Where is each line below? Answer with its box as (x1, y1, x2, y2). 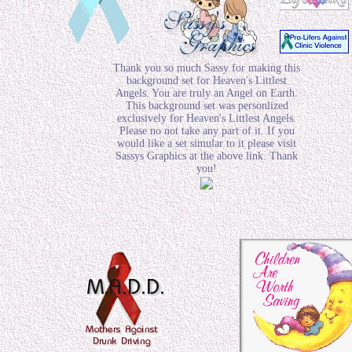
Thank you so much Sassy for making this (113, 62, 300, 74)
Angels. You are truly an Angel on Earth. (115, 87, 298, 99)
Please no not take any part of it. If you (119, 125, 295, 137)
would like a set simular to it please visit (117, 137, 296, 149)
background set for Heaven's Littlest (126, 75, 287, 86)
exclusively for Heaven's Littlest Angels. (117, 112, 296, 124)
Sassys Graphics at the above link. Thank (115, 150, 298, 162)
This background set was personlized (125, 100, 288, 112)
